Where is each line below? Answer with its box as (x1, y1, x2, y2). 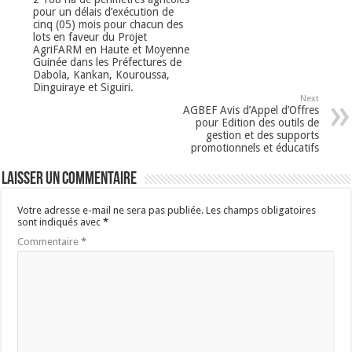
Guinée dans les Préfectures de (33, 55, 182, 68)
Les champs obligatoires (206, 203, 317, 216)
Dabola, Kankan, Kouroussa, (33, 68, 170, 81)
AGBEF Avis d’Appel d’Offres (182, 103, 319, 116)
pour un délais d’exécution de (33, 5, 174, 18)
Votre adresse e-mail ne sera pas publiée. (17, 203, 204, 216)
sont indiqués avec (17, 215, 104, 228)
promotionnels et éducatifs (190, 141, 319, 154)
